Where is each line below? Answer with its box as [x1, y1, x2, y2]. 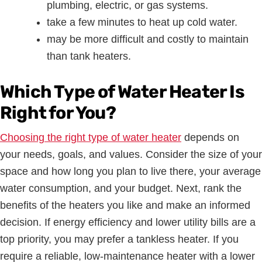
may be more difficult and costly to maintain [47, 33, 249, 46]
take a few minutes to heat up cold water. [47, 16, 237, 29]
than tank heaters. [47, 50, 131, 63]
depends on [181, 132, 239, 144]
